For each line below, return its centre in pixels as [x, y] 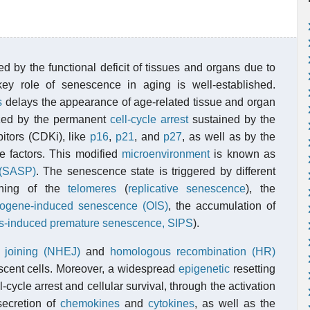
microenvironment [166, 154]
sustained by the [232, 119]
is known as [243, 154]
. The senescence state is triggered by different [155, 171]
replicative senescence [187, 189]
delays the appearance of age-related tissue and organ [139, 102]
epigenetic [204, 269]
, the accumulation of [222, 206]
